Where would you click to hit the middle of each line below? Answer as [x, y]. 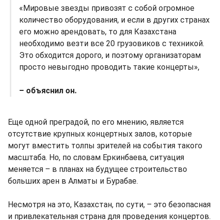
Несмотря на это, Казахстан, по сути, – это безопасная [109, 204]
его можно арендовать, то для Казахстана [98, 31]
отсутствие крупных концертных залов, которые [100, 134]
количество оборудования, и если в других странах [114, 20]
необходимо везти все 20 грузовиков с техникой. [112, 43]
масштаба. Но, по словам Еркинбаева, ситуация [96, 157]
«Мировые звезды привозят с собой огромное [107, 8]
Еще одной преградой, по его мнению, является [96, 122]
